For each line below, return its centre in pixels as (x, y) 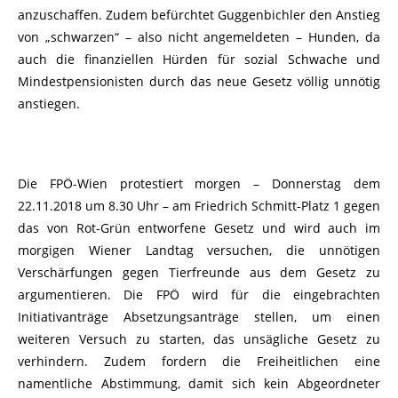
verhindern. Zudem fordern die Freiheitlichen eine (199, 361)
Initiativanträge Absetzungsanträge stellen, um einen (199, 316)
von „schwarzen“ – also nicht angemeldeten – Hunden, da (199, 36)
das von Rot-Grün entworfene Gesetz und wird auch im (199, 227)
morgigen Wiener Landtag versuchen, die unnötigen (199, 250)
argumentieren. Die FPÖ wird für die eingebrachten (199, 294)
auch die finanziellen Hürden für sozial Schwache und (199, 59)
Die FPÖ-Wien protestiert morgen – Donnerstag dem (199, 183)
